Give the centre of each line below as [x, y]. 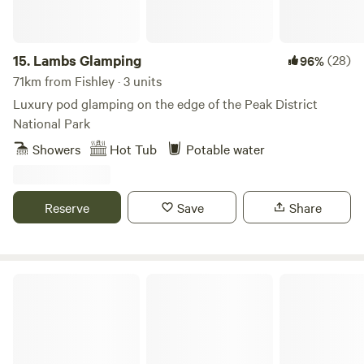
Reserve [67, 207]
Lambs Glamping [87, 60]
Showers [56, 149]
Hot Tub [133, 149]
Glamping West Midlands [74, 279]
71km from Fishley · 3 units [87, 80]
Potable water [225, 149]
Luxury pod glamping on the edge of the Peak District [165, 103]
